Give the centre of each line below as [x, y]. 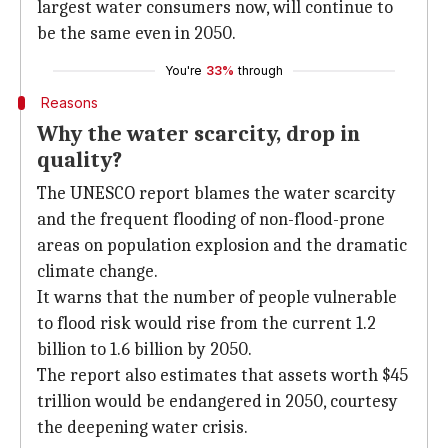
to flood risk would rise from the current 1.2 [206, 323]
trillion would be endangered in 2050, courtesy [217, 401]
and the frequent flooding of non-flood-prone [211, 219]
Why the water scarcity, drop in [198, 134]
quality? [79, 160]
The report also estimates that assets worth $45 [222, 375]
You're [183, 70]
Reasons [69, 102]
